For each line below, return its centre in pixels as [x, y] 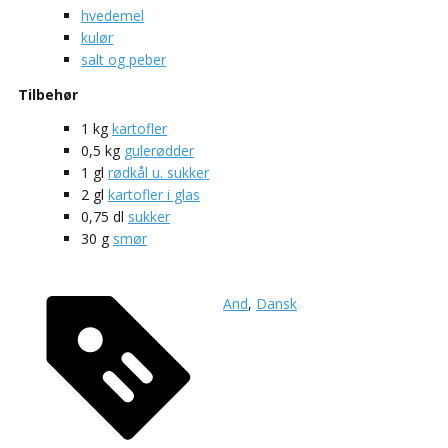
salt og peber [123, 59]
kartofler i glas [154, 194]
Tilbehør [48, 94]
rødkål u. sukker [158, 172]
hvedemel [112, 15]
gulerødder [159, 150]
